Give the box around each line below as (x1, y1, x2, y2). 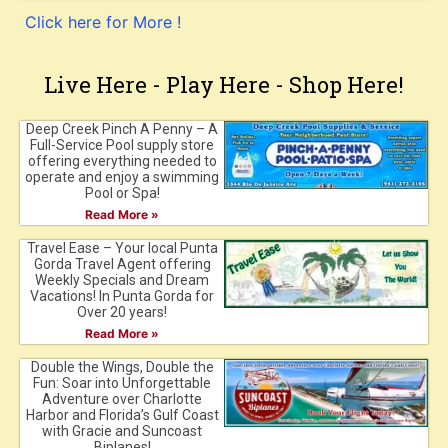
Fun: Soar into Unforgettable (33, 374, 211, 391)
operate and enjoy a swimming (25, 168, 219, 185)
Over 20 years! (77, 303, 167, 320)
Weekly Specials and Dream (35, 271, 209, 288)
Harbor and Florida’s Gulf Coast (25, 406, 219, 423)
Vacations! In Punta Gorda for (30, 287, 214, 304)
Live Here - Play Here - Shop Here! (44, 69, 404, 99)
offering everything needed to (27, 152, 217, 169)
